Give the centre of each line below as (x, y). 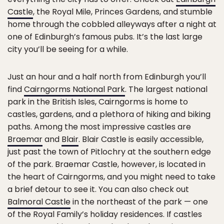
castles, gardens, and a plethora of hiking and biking (109, 114)
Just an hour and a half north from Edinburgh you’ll (107, 76)
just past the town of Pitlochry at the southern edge (109, 151)
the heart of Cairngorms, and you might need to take (111, 176)
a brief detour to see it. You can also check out (98, 189)
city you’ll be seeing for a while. (68, 49)
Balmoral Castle (39, 201)
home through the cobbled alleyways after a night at (112, 24)
